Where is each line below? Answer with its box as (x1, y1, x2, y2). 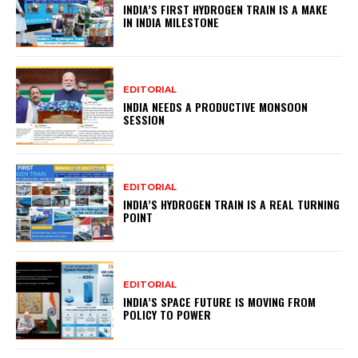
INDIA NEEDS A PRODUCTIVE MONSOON (123, 97, 308, 115)
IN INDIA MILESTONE (123, 13, 220, 30)
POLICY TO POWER (123, 305, 212, 323)
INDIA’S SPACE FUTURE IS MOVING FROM (123, 292, 316, 310)
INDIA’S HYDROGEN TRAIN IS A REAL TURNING (123, 195, 340, 213)
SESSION (123, 110, 165, 128)
